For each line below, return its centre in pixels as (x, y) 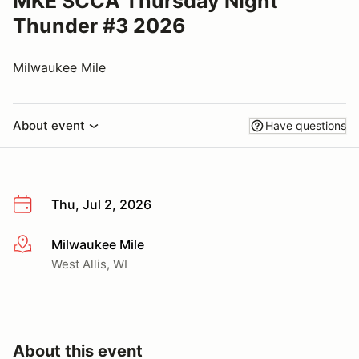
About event (49, 125)
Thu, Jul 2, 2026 (101, 204)
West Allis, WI (89, 264)
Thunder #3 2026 (99, 26)
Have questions (306, 125)
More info (41, 245)
